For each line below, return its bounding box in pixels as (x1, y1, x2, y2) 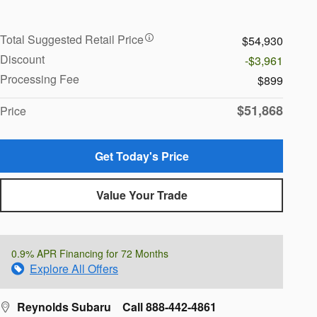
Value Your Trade (96, 187, 188, 204)
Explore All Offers (30, 260, 118, 277)
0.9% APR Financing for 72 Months (11, 246, 168, 260)
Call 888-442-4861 (122, 298, 217, 315)
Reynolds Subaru (17, 298, 111, 315)
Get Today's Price (94, 148, 189, 165)
